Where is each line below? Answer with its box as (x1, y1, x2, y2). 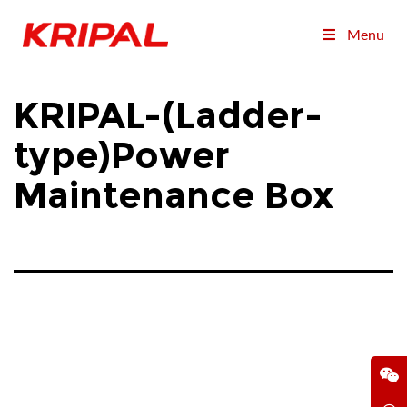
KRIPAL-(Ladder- (14, 93, 323, 138)
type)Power (14, 133, 230, 178)
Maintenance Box (14, 173, 333, 218)
